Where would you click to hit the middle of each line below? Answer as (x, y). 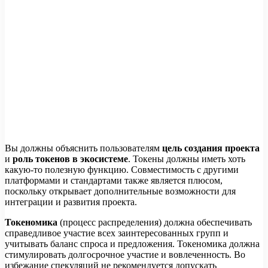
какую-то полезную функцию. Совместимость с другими (122, 169)
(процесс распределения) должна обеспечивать (155, 222)
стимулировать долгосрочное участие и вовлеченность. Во (125, 254)
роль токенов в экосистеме (70, 159)
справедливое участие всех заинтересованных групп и (117, 233)
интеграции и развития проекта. (71, 202)
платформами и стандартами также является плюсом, (114, 180)
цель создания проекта (211, 148)
